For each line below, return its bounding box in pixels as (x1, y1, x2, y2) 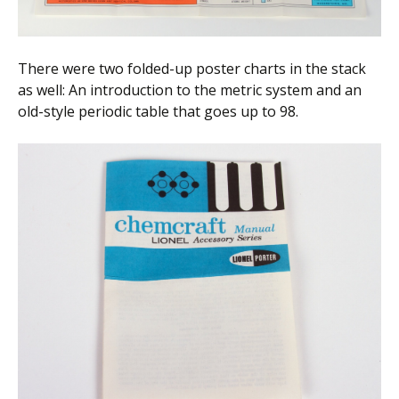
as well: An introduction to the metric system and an (18, 79, 362, 100)
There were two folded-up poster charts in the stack (18, 58, 366, 78)
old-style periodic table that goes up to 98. (18, 101, 298, 121)
